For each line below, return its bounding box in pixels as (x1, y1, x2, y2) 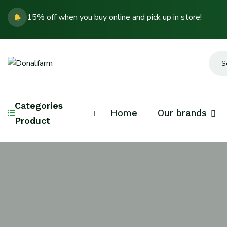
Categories (15, 100, 63, 111)
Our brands (158, 107, 207, 118)
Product (15, 115, 51, 126)
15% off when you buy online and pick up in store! (27, 12, 202, 23)
